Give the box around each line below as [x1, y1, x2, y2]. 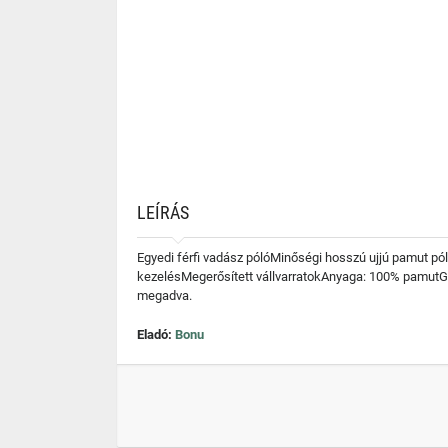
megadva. [137, 288, 192, 303]
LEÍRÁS [137, 202, 189, 223]
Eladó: [137, 327, 175, 342]
